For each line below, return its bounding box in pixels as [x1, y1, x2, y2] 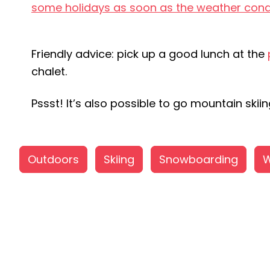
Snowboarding [159, 152, 238, 167]
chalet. [31, 64, 67, 79]
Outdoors [28, 152, 79, 167]
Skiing [104, 152, 134, 167]
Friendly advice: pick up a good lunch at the [31, 46, 268, 61]
